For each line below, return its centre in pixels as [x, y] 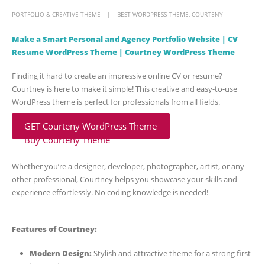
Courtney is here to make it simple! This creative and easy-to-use [125, 89]
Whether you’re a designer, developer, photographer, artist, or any [128, 166]
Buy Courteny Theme [67, 139]
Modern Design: [60, 253]
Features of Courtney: [54, 229]
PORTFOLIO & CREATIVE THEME [56, 14]
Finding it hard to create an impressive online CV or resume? [117, 76]
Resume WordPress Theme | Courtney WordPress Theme [123, 52]
